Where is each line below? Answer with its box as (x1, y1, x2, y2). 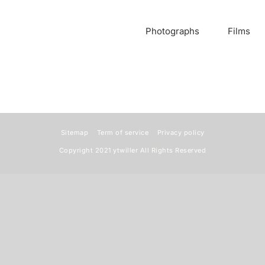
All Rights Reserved (138, 146, 206, 154)
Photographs (146, 25, 199, 37)
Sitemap (60, 128, 88, 137)
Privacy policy (157, 128, 205, 137)
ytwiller (113, 146, 138, 154)
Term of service (96, 128, 148, 137)
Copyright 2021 (59, 146, 114, 154)
